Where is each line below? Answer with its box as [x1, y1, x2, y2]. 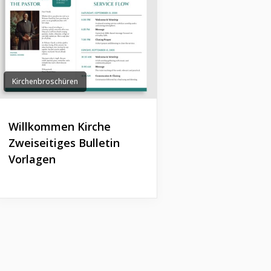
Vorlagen [8, 152, 56, 167]
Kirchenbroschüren [11, 76, 78, 87]
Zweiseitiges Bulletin [8, 135, 120, 151]
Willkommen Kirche [8, 119, 111, 134]
